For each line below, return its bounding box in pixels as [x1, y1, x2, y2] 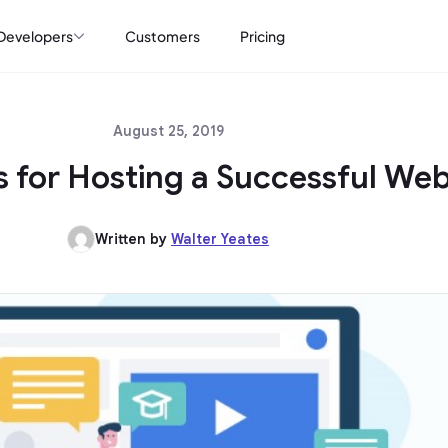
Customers [125, 27, 200, 45]
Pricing [240, 27, 285, 45]
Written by [95, 230, 171, 248]
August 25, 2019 [112, 122, 224, 140]
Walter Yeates [171, 230, 269, 248]
